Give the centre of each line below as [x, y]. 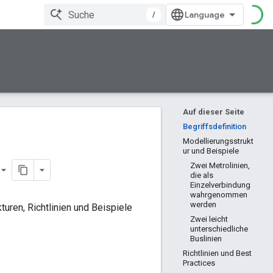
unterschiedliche [219, 229]
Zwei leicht [209, 219]
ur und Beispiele [211, 151]
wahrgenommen [219, 195]
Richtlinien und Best [217, 253]
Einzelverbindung [220, 185]
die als [202, 175]
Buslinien [206, 239]
